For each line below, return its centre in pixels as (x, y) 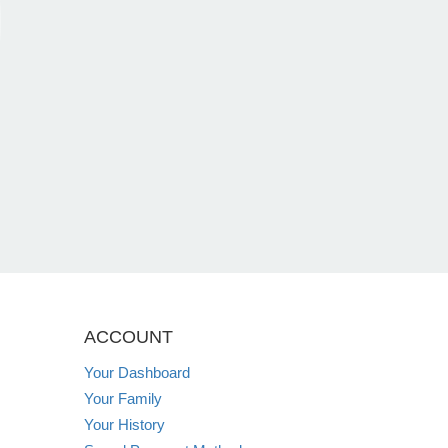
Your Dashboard (136, 372)
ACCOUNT (128, 336)
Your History (124, 424)
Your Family (122, 398)
